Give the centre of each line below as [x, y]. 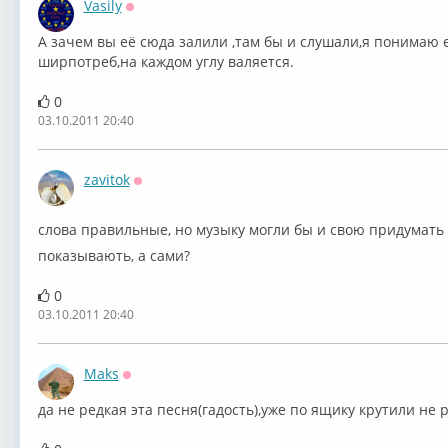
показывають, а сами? [113, 255]
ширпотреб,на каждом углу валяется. [165, 61]
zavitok [106, 179]
